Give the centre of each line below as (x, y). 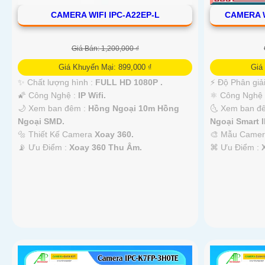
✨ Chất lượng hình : (56, 82)
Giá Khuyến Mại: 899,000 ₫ (105, 67)
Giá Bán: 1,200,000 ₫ (105, 48)
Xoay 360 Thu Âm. (106, 147)
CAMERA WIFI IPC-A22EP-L (105, 14)
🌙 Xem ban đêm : (53, 108)
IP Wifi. (92, 95)
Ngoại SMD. (41, 121)
